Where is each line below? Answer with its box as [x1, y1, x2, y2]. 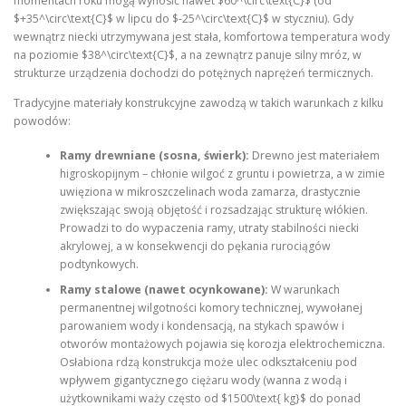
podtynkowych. [59, 256, 139, 273]
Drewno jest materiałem [248, 148, 380, 164]
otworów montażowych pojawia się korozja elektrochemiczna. [59, 336, 385, 353]
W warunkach [267, 282, 340, 298]
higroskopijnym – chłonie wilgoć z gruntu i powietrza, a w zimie [59, 166, 385, 182]
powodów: [14, 112, 71, 129]
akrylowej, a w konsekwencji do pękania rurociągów [59, 238, 331, 255]
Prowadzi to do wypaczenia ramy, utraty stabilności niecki [59, 220, 359, 237]
